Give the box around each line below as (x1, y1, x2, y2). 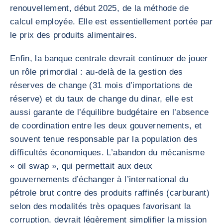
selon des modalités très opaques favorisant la (10, 202, 191, 211)
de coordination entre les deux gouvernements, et (10, 121, 202, 130)
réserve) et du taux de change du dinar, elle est (10, 94, 194, 104)
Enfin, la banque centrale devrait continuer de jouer (10, 54, 208, 63)
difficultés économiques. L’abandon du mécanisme (10, 148, 205, 157)
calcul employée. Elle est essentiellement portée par (10, 17, 213, 26)
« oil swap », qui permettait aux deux (10, 161, 153, 171)
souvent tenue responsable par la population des (10, 134, 198, 144)
